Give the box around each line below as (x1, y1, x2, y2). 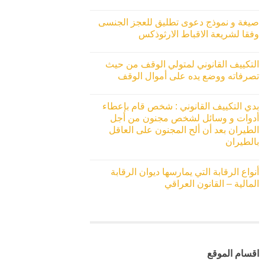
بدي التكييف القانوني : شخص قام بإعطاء (102, 101, 259, 112)
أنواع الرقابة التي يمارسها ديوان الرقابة (111, 167, 259, 177)
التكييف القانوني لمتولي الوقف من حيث (105, 59, 259, 70)
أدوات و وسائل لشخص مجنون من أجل (110, 113, 259, 124)
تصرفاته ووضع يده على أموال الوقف (118, 71, 259, 82)
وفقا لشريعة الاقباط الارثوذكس (138, 29, 259, 40)
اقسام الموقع (207, 248, 259, 259)
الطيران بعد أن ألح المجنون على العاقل (109, 125, 259, 135)
